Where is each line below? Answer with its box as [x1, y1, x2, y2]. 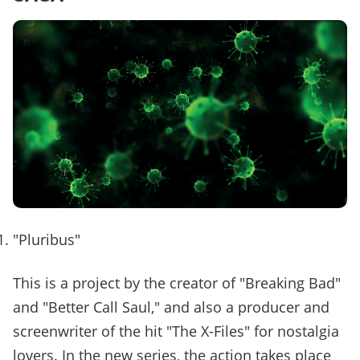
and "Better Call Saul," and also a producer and [13, 297, 329, 317]
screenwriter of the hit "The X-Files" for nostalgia [13, 321, 339, 342]
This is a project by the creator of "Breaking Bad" [13, 273, 341, 293]
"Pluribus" [13, 230, 80, 250]
